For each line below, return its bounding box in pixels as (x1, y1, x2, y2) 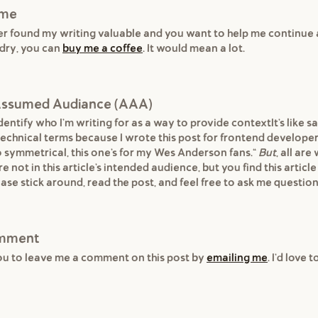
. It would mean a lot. (143, 41, 245, 55)
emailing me (207, 251, 268, 264)
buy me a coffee (62, 41, 143, 55)
